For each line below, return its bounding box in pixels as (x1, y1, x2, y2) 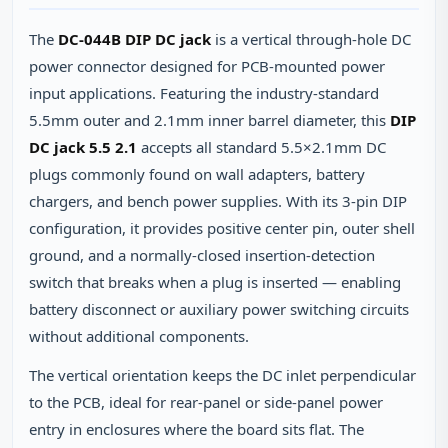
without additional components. (29, 326, 249, 346)
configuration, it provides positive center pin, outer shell (29, 218, 415, 238)
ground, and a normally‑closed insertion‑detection (29, 245, 375, 265)
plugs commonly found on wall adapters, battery (29, 164, 365, 184)
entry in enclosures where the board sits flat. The (29, 419, 364, 439)
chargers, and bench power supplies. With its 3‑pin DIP (29, 191, 407, 211)
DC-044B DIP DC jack (58, 29, 211, 49)
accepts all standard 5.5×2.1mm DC (137, 137, 386, 157)
